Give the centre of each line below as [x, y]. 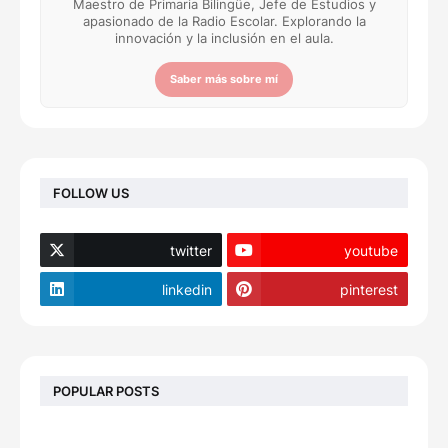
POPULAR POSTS [106, 390]
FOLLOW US [91, 192]
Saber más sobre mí [224, 79]
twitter [190, 250]
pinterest [369, 289]
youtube [371, 250]
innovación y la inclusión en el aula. [224, 38]
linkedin [186, 289]
